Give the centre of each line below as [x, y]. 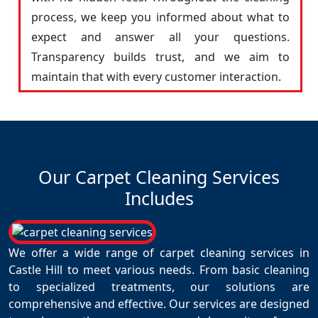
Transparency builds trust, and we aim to [160, 57]
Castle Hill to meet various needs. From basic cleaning [159, 270]
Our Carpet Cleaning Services [159, 177]
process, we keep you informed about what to [160, 17]
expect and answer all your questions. [160, 37]
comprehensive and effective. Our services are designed [159, 304]
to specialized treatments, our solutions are [159, 287]
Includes [159, 198]
